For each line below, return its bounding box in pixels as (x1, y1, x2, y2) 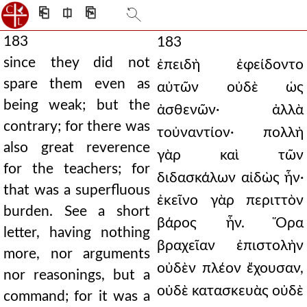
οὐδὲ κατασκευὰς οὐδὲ (157, 284, 304, 298)
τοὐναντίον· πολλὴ (157, 125, 304, 140)
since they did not (3, 56, 150, 70)
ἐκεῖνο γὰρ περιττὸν (157, 193, 304, 208)
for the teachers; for (3, 162, 150, 176)
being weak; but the (3, 98, 150, 112)
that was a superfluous (3, 183, 150, 197)
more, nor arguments (3, 247, 150, 261)
